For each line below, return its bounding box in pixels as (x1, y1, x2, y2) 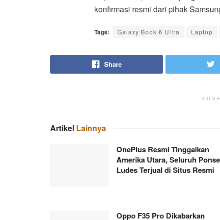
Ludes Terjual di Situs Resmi (116, 164, 214, 175)
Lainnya (76, 122, 106, 134)
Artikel (50, 122, 76, 134)
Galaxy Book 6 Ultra (117, 27, 180, 36)
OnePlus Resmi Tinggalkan (116, 143, 209, 155)
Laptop (191, 27, 213, 36)
